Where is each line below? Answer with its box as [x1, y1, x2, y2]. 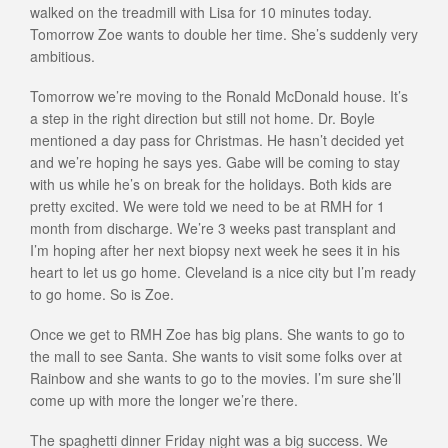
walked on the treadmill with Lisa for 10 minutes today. [30, 2, 372, 23]
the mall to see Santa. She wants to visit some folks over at [30, 346, 402, 367]
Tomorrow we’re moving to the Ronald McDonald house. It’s [30, 86, 408, 107]
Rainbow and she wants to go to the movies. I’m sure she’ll [30, 368, 401, 389]
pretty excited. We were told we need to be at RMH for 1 [30, 196, 385, 217]
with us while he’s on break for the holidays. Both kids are [30, 174, 392, 195]
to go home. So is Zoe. [30, 284, 174, 305]
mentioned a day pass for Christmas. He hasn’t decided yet [30, 130, 404, 151]
